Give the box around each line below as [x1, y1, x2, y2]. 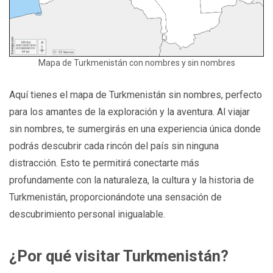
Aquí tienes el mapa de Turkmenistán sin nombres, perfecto [9, 88, 262, 101]
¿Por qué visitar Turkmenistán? [9, 247, 229, 266]
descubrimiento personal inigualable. [9, 208, 165, 220]
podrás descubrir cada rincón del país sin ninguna [9, 140, 219, 152]
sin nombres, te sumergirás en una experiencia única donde [9, 122, 261, 135]
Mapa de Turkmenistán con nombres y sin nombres [38, 57, 235, 68]
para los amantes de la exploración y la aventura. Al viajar [9, 105, 250, 118]
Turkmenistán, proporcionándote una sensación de [9, 191, 222, 203]
